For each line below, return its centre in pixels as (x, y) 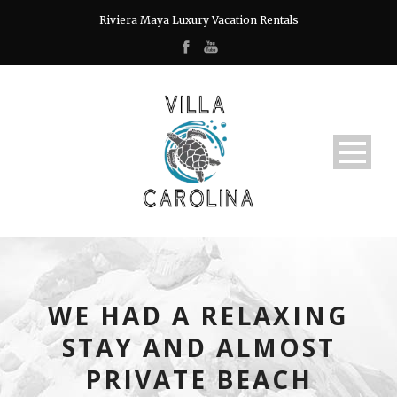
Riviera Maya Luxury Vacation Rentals (198, 20)
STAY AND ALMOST (198, 348)
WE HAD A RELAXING (198, 316)
